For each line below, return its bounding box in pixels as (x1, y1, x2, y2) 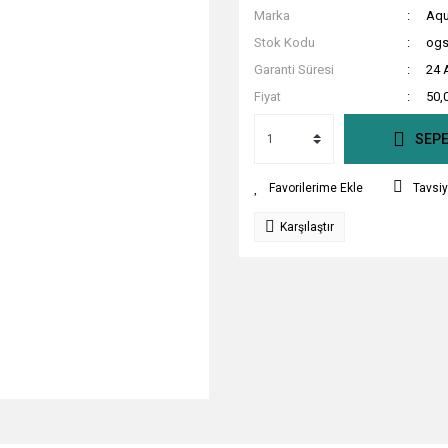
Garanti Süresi (254, 62, 334, 77)
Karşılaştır (280, 220, 334, 234)
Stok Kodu (254, 35, 315, 50)
